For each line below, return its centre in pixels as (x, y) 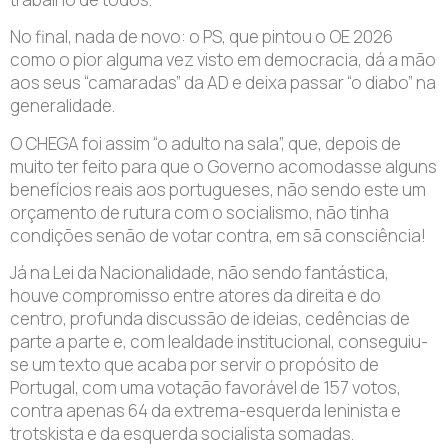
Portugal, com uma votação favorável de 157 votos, (205, 388)
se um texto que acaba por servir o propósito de (194, 365)
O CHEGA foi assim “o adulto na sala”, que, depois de (205, 143)
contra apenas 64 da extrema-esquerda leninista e (205, 411)
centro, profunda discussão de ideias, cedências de (210, 319)
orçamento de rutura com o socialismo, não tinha (199, 212)
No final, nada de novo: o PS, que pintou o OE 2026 (201, 37)
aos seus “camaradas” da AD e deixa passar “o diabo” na (223, 83)
